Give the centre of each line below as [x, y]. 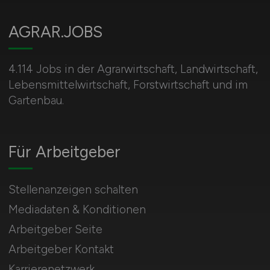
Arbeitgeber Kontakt [61, 249]
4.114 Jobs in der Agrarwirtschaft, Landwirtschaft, [133, 69]
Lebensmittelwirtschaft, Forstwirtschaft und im [128, 85]
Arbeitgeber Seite [55, 229]
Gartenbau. [36, 100]
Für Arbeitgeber [64, 152]
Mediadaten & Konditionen [77, 209]
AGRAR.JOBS [55, 32]
